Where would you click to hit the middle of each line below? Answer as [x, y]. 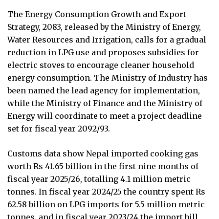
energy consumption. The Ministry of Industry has [108, 77]
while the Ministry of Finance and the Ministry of [105, 103]
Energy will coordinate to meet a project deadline [105, 116]
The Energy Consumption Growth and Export [97, 14]
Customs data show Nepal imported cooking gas [103, 153]
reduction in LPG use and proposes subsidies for [103, 52]
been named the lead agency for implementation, [104, 90]
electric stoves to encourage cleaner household [101, 65]
